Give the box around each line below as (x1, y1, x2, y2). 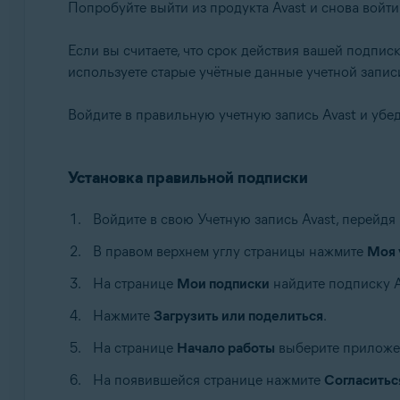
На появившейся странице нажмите (92, 371, 324, 388)
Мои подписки (176, 275, 270, 292)
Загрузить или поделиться (153, 307, 323, 324)
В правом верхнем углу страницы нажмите (92, 243, 367, 260)
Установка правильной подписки (67, 168, 308, 187)
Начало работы (176, 339, 275, 356)
